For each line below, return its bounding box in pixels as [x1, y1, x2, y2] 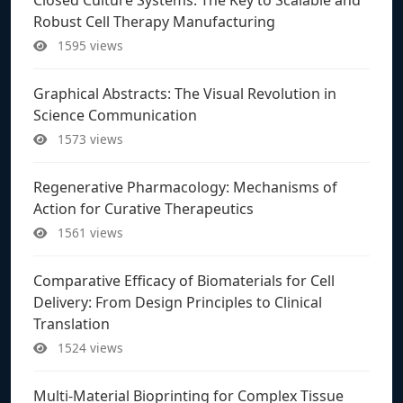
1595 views [54, 36, 123, 54]
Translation [33, 313, 110, 334]
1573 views [54, 130, 123, 148]
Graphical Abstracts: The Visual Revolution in [33, 83, 336, 103]
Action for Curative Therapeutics [33, 198, 254, 219]
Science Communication [33, 104, 197, 125]
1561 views [54, 223, 123, 241]
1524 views [54, 338, 123, 356]
